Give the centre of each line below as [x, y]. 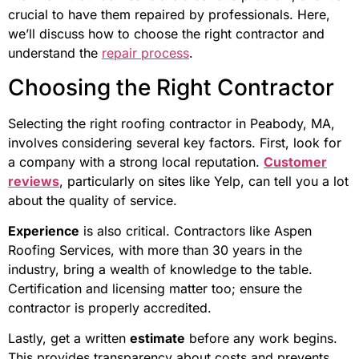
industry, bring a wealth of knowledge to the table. [160, 269]
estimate [157, 339]
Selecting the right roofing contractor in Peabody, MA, [171, 123]
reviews [34, 181]
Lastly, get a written [69, 339]
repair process [145, 53]
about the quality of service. [93, 200]
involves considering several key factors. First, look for [175, 142]
